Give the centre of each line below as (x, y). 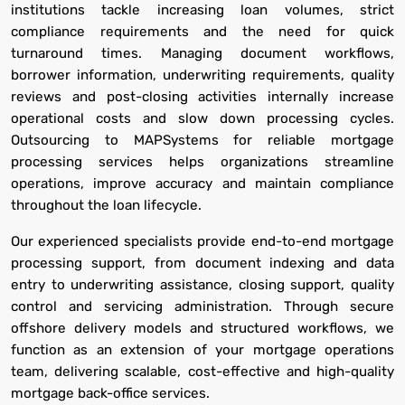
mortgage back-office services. (110, 393)
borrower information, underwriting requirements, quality (202, 75)
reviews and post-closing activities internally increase (202, 97)
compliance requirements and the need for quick (202, 32)
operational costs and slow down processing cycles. (202, 118)
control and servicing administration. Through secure (202, 306)
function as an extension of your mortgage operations (202, 350)
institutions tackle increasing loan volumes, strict (202, 10)
